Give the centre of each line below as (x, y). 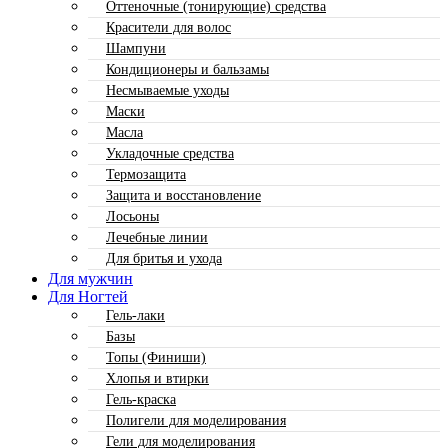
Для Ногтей (88, 296)
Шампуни (136, 48)
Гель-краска (141, 399)
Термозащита (146, 174)
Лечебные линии (157, 237)
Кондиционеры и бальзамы (187, 69)
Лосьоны (132, 216)
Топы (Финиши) (156, 357)
